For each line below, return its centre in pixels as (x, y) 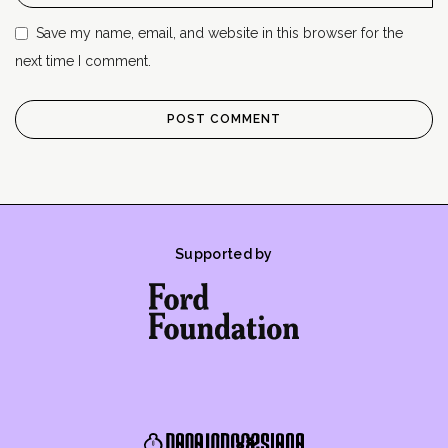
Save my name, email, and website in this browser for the (219, 32)
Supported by (224, 253)
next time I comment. (83, 60)
